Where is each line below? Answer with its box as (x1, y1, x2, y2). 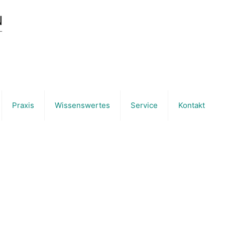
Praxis (12, 100, 34, 110)
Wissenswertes (55, 100, 110, 110)
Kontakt (178, 100, 205, 110)
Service (131, 100, 158, 110)
